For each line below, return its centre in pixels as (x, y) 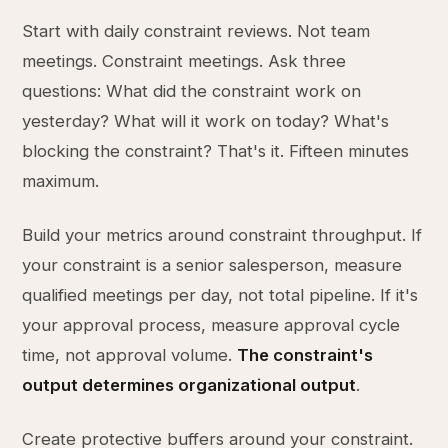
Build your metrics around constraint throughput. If (222, 235)
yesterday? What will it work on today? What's (206, 121)
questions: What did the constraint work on (192, 91)
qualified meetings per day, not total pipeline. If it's (220, 295)
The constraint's (305, 355)
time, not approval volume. (130, 355)
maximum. (61, 181)
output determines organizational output (189, 385)
